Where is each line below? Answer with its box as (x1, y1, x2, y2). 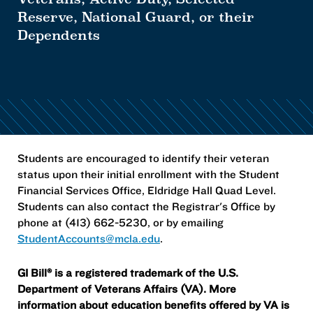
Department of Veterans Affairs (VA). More (17, 281, 236, 296)
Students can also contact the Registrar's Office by (17, 199, 275, 214)
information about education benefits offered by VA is (17, 297, 289, 312)
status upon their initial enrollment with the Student (17, 167, 279, 182)
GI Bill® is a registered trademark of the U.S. (17, 265, 238, 279)
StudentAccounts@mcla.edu (17, 231, 160, 246)
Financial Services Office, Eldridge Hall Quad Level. (17, 183, 276, 198)
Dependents (17, 27, 100, 43)
